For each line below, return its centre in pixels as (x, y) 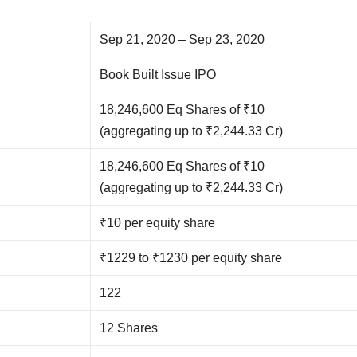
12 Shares (129, 328)
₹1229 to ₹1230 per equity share (191, 257)
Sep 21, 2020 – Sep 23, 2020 (182, 39)
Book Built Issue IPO (158, 74)
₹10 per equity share (158, 222)
